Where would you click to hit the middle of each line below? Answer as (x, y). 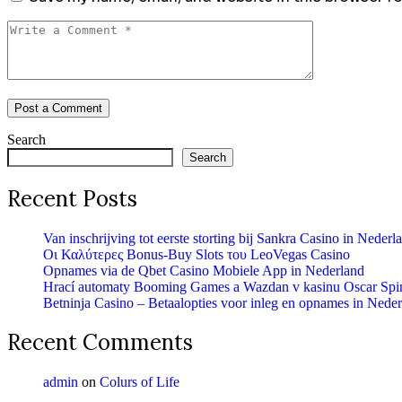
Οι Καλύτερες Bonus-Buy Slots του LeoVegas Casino (197, 254)
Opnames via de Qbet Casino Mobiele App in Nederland (204, 270)
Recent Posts (72, 198)
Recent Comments (100, 343)
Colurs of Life (140, 382)
